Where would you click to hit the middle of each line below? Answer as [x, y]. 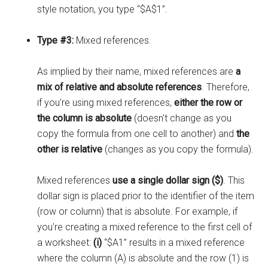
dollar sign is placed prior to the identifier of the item [146, 196]
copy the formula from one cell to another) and [137, 134]
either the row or [208, 103]
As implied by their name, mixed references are [137, 72]
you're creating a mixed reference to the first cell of [145, 227]
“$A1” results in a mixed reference [175, 243]
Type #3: [57, 41]
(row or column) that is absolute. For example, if [138, 212]
